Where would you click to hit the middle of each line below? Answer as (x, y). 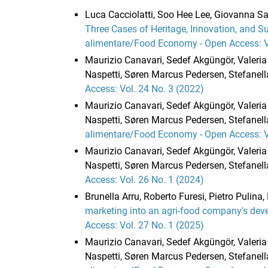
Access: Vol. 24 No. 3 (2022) (144, 89)
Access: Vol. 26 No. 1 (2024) (144, 180)
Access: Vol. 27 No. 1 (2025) (144, 226)
